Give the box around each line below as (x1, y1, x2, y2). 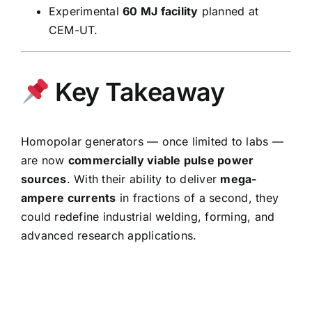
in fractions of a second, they (116, 191, 279, 205)
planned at (198, 4, 259, 19)
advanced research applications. (21, 228, 197, 243)
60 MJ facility (123, 4, 198, 19)
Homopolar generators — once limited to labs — (21, 134, 283, 149)
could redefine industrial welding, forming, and (21, 210, 275, 224)
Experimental (49, 4, 123, 19)
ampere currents (21, 191, 116, 205)
